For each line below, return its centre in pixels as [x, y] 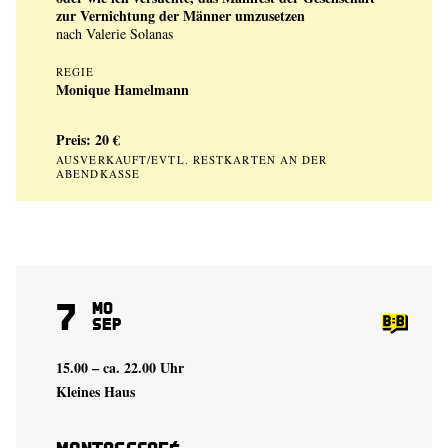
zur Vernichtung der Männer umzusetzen [180, 15]
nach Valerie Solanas [114, 33]
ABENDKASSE [98, 173]
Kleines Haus [95, 391]
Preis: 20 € [88, 139]
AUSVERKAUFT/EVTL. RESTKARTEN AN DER [192, 159]
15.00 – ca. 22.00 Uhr [120, 367]
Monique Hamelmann [122, 89]
